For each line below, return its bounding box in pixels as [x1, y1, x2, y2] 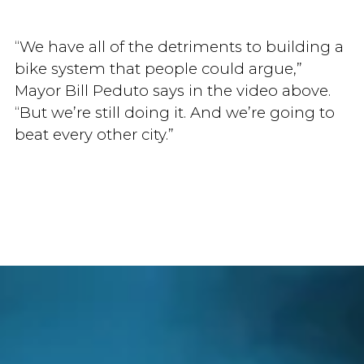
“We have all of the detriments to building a [14, 37, 344, 57]
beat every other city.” [14, 125, 174, 145]
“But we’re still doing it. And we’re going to [14, 103, 335, 123]
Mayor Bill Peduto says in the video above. [14, 81, 331, 101]
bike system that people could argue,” [14, 59, 302, 79]
